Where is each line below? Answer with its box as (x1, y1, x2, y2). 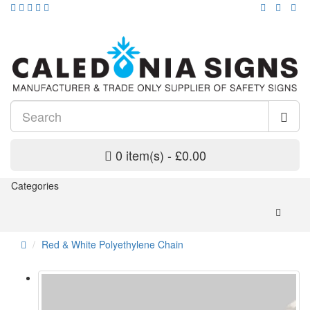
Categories (11, 179, 59, 193)
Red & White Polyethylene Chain (42, 237, 183, 252)
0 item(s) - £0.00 (115, 146, 206, 165)
